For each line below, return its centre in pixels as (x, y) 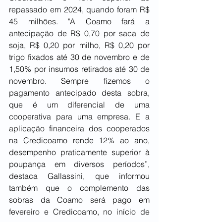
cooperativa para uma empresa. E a (79, 117)
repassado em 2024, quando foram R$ (79, 10)
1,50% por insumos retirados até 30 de (79, 69)
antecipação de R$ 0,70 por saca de (79, 33)
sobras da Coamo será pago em (79, 200)
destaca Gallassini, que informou (79, 176)
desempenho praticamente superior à (79, 152)
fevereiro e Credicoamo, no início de (79, 212)
